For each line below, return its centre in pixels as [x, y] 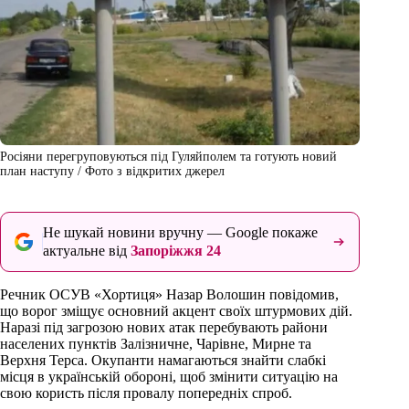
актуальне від [87, 251]
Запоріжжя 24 [176, 251]
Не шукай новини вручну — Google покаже [180, 233]
